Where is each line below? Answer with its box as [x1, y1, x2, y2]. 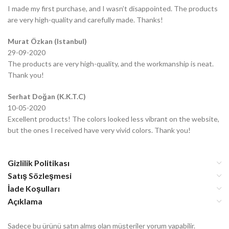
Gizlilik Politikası [8, 158, 70, 168]
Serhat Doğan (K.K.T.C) [8, 92, 86, 101]
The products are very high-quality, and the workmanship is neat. [8, 59, 214, 68]
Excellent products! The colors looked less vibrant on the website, [8, 114, 219, 124]
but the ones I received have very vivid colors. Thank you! [8, 126, 191, 135]
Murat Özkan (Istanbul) [8, 37, 87, 46]
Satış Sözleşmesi [8, 171, 72, 181]
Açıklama [8, 196, 42, 207]
